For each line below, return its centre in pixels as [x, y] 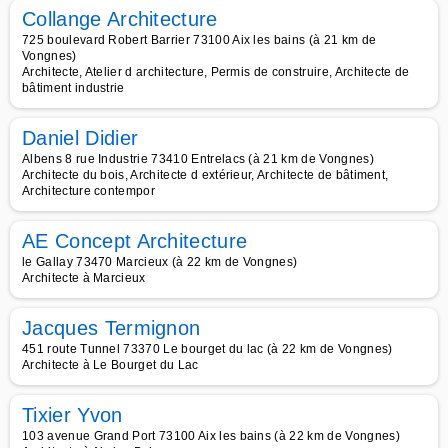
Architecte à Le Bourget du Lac [110, 365]
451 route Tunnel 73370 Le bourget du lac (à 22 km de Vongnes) [207, 349]
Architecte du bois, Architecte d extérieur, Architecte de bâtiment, [205, 175]
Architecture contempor [89, 191]
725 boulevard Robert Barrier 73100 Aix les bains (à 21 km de [199, 40]
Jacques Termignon [111, 328]
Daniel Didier [80, 138]
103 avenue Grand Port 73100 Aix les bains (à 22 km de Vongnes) [211, 436]
